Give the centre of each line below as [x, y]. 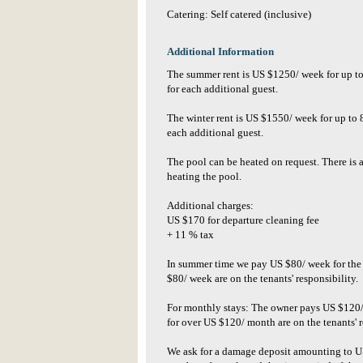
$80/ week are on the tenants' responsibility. [263, 279]
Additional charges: [210, 206]
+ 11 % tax [190, 235]
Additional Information [220, 52]
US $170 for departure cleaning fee [243, 220]
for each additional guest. [222, 89]
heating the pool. [204, 177]
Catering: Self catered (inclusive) [239, 15]
